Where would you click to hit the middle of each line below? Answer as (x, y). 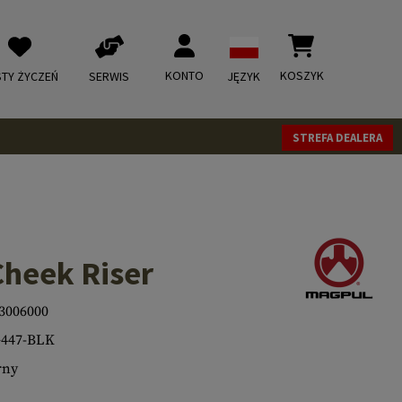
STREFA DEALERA (337, 138)
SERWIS (109, 76)
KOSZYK (302, 75)
